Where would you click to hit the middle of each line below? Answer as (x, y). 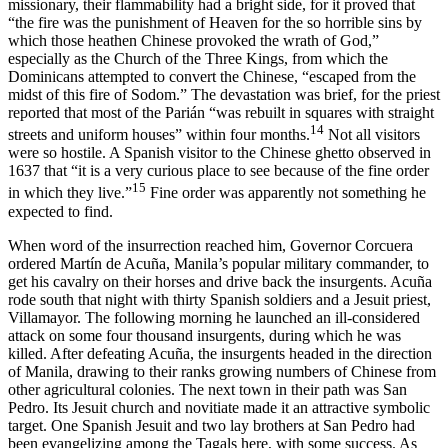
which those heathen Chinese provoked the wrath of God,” (193, 40)
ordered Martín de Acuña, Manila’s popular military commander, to (218, 263)
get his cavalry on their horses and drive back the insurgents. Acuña (220, 281)
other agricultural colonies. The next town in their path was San (207, 389)
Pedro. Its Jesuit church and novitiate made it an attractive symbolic (219, 407)
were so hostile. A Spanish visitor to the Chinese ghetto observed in (219, 153)
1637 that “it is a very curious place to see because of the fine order (218, 171)
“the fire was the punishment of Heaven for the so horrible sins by (215, 22)
